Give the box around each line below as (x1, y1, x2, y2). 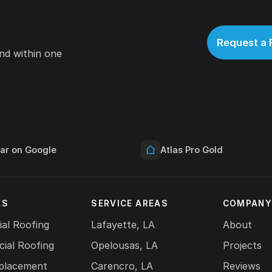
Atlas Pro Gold (160, 144, 223, 156)
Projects (222, 239, 262, 252)
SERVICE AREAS (91, 199, 168, 209)
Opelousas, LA (91, 239, 158, 252)
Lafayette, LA (91, 219, 155, 231)
